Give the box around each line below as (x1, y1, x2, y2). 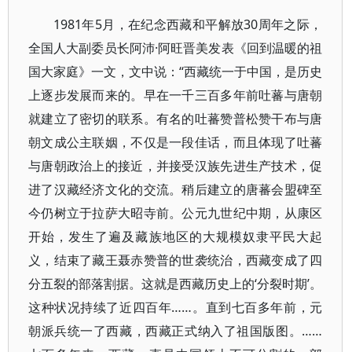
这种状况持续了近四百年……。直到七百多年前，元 (28, 299, 323, 316)
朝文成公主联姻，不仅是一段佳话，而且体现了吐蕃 (28, 134, 323, 151)
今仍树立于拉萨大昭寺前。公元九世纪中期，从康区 (28, 204, 323, 222)
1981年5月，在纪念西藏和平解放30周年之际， (53, 16, 323, 33)
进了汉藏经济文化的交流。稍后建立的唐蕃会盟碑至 (28, 181, 323, 198)
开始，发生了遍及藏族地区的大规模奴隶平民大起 (28, 228, 323, 245)
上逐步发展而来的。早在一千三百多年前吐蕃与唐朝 (28, 86, 323, 104)
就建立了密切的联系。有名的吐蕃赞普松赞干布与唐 (28, 110, 323, 127)
